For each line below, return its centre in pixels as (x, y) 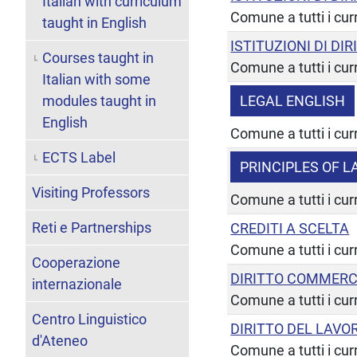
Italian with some (96, 79)
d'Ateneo (60, 340)
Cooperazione (76, 262)
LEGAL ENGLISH (293, 100)
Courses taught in (98, 57)
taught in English (94, 22)
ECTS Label (78, 157)
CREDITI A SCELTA (290, 228)
